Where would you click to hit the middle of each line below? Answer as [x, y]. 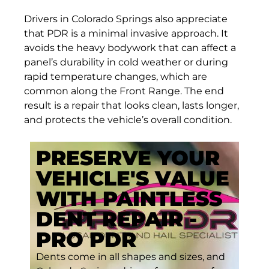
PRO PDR [86, 240]
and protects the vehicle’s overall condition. [128, 119]
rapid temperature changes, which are [116, 76]
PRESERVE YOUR [128, 158]
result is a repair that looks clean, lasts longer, [131, 105]
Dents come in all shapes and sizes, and [131, 257]
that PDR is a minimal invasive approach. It [126, 33]
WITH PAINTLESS [129, 199]
